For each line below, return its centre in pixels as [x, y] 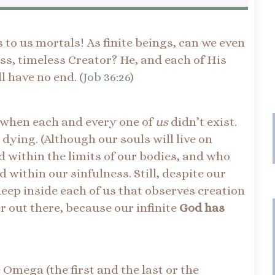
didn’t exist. [203, 122]
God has [202, 208]
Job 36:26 [107, 77]
